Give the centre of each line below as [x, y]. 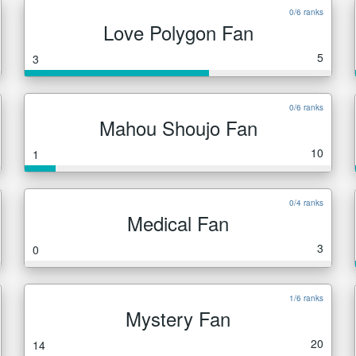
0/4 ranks [306, 203]
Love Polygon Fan [178, 32]
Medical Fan [178, 223]
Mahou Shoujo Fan [178, 128]
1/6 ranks [306, 298]
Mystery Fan [178, 318]
